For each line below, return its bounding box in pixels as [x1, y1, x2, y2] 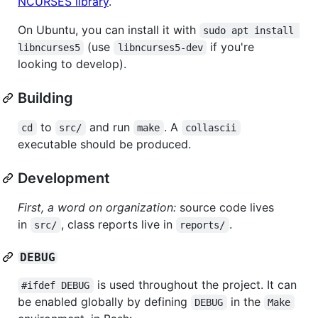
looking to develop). [18, 56, 126, 71]
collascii [185, 121, 237, 133]
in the [226, 294, 264, 309]
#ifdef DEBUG [21, 279, 90, 291]
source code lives [176, 199, 274, 214]
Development [18, 169, 110, 187]
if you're [207, 39, 258, 54]
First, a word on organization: [18, 199, 176, 214]
